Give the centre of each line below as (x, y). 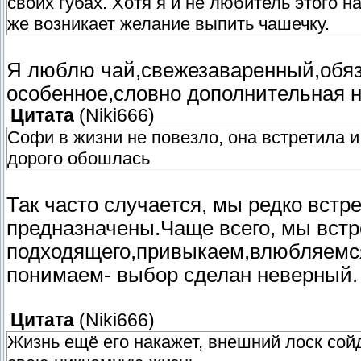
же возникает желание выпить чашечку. (168, 24)
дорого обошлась (79, 159)
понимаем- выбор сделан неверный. (182, 275)
